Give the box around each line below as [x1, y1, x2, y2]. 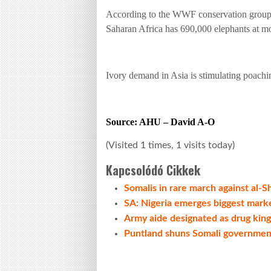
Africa [139, 24, 163, 34]
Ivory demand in [106, 70, 171, 81]
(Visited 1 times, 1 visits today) [106, 140, 235, 151]
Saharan [106, 24, 139, 34]
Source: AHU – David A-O [106, 116, 215, 127]
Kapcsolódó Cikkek [106, 161, 200, 180]
